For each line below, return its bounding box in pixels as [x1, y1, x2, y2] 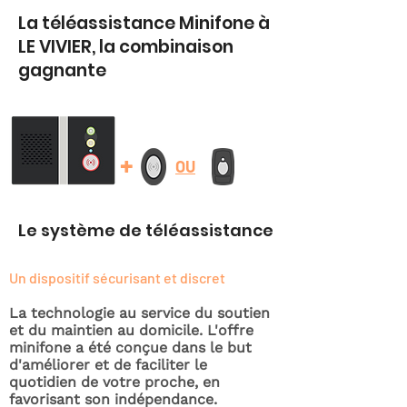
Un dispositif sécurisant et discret [9, 269, 225, 286]
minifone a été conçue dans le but [9, 339, 252, 356]
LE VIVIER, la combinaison [18, 35, 233, 59]
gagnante [18, 58, 106, 83]
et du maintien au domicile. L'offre [9, 322, 253, 339]
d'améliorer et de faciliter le [9, 356, 207, 373]
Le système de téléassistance [18, 219, 273, 242]
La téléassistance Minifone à [18, 11, 270, 35]
